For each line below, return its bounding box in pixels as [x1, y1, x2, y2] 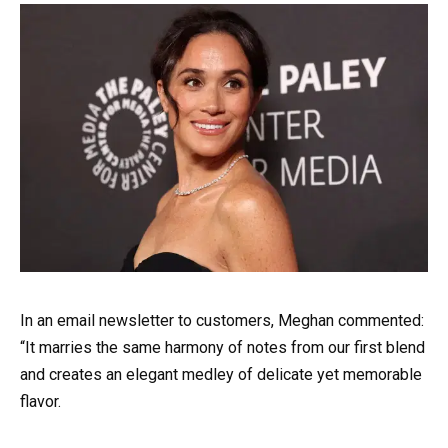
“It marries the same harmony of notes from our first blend [20, 338, 425, 358]
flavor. [20, 392, 61, 412]
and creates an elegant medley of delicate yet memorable [20, 365, 422, 385]
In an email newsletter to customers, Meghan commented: [20, 311, 424, 331]
